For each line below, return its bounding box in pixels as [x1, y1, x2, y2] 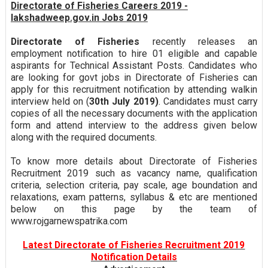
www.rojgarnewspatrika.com [10, 215, 127, 227]
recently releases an [139, 36, 258, 48]
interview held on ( [10, 96, 90, 108]
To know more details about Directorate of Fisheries [10, 156, 258, 167]
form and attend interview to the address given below [10, 120, 258, 132]
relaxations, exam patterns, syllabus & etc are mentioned [10, 191, 258, 203]
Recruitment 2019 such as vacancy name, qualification [10, 167, 258, 179]
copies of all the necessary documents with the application [10, 108, 258, 120]
